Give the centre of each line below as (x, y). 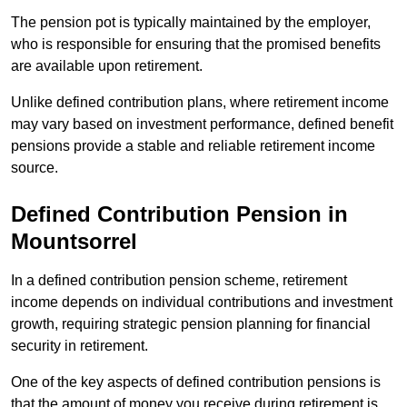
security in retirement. (79, 346)
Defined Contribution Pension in (179, 214)
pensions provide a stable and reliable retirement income (193, 146)
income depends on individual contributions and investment (202, 303)
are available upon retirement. (109, 66)
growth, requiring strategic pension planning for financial (191, 324)
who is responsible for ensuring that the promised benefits (196, 45)
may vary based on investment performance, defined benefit (202, 124)
